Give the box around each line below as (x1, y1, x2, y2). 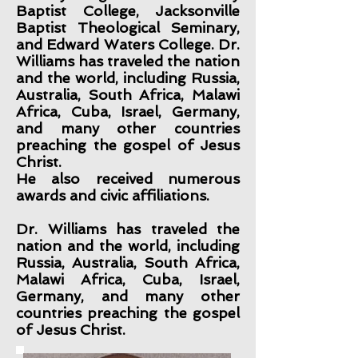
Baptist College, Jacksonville (16, 2, 240, 19)
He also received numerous (16, 170, 240, 187)
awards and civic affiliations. (16, 187, 217, 204)
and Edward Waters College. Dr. (16, 36, 240, 53)
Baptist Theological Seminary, (16, 19, 240, 36)
